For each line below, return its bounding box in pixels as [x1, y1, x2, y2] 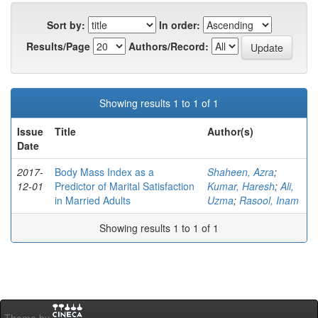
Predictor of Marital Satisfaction [55, 179, 194, 194]
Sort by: [46, 18, 85, 33]
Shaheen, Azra [207, 165, 274, 180]
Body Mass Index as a [55, 165, 154, 180]
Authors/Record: [128, 39, 209, 54]
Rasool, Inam [239, 193, 299, 208]
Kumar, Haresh [207, 179, 275, 194]
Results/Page [26, 39, 90, 54]
